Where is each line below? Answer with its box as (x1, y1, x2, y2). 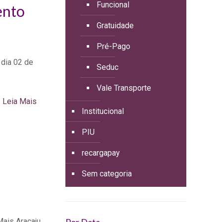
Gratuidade (96, 21, 134, 30)
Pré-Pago (96, 42, 130, 51)
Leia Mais (2, 97, 37, 106)
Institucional (81, 107, 124, 116)
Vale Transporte (96, 83, 151, 93)
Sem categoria (81, 169, 132, 178)
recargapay (81, 148, 120, 158)
